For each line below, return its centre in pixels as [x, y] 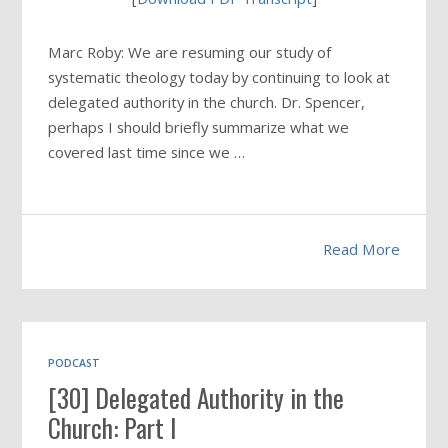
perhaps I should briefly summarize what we [199, 127]
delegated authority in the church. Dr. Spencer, [207, 102]
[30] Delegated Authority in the [196, 397]
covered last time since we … [147, 152]
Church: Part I [112, 427]
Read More [361, 249]
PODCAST [74, 362]
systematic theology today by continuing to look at [219, 77]
